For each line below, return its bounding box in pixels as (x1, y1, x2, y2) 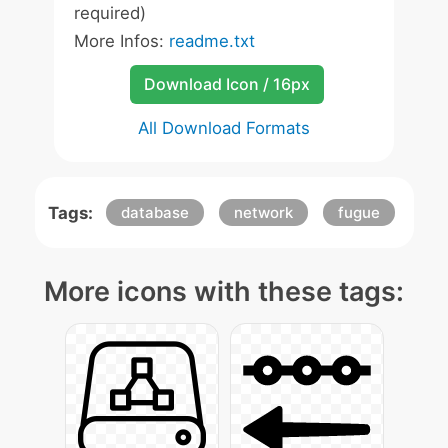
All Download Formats (138, 118, 310, 138)
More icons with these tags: (44, 275, 404, 308)
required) (74, 3, 146, 23)
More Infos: (74, 31, 169, 51)
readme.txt (169, 31, 255, 51)
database (120, 203, 189, 222)
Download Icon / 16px (143, 74, 310, 94)
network (233, 203, 293, 222)
